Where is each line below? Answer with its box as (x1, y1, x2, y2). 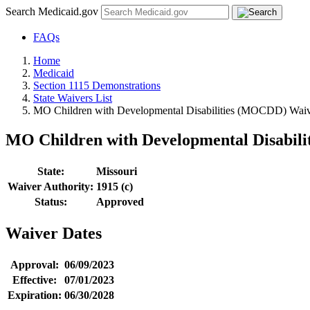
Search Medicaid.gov (6, 6, 101, 17)
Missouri (96, 165, 137, 177)
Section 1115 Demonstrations (33, 80, 161, 91)
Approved (96, 195, 144, 208)
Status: (34, 195, 67, 208)
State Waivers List (33, 92, 112, 104)
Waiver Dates (6, 224, 102, 242)
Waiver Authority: (8, 180, 93, 192)
